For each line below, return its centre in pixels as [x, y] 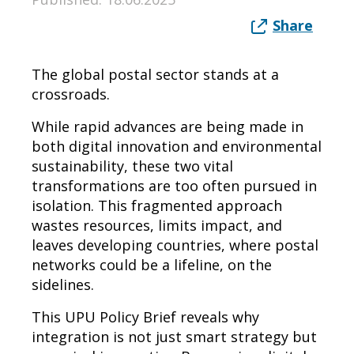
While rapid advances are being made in [168, 126]
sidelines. [63, 284]
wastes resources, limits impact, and [157, 225]
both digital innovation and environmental [177, 146]
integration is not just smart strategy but [174, 336]
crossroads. [71, 94]
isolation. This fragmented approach [157, 205]
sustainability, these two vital [132, 166]
